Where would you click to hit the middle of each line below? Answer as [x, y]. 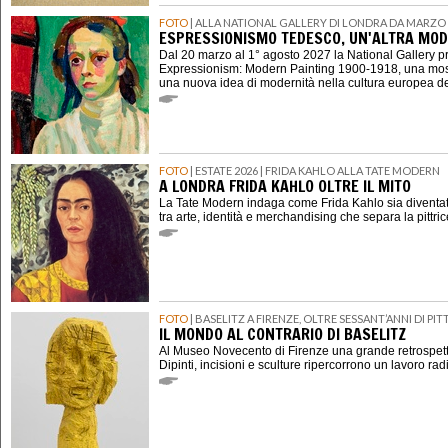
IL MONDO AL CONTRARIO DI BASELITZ [282, 334]
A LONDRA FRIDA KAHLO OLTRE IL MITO [285, 186]
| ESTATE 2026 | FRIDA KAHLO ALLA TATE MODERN [314, 171]
